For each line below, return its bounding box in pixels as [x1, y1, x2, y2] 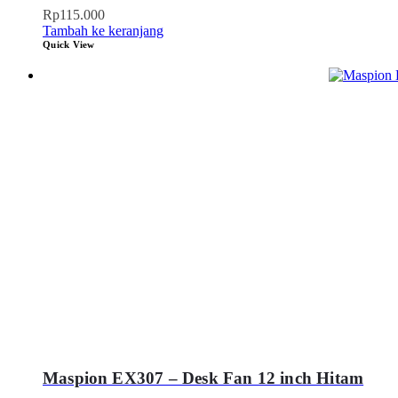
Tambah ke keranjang [43, 23, 163, 39]
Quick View [43, 39, 95, 51]
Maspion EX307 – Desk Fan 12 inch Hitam [43, 368, 364, 387]
